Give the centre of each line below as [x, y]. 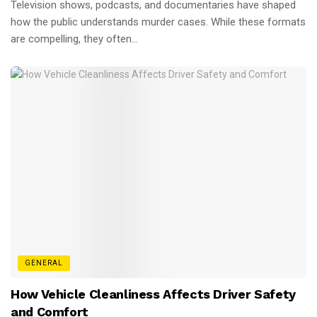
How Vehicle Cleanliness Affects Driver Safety [153, 294]
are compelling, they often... [74, 39]
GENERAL [44, 263]
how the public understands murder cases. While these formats [158, 22]
